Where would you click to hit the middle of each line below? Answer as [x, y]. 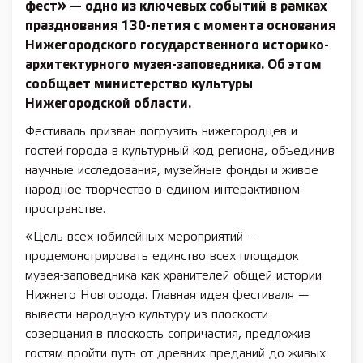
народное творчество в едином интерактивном [162, 190]
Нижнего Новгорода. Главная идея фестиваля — [167, 295]
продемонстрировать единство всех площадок [162, 256]
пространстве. [65, 209]
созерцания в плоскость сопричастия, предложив [168, 334]
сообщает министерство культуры [139, 85]
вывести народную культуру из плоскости [147, 315]
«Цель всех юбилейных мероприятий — [141, 237]
